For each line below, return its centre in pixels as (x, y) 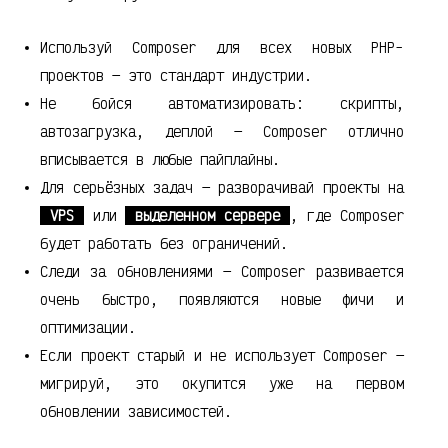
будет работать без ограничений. (164, 243)
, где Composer (347, 215)
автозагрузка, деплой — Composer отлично (222, 131)
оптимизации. (88, 327)
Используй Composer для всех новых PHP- (222, 47)
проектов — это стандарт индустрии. (176, 75)
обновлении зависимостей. (136, 411)
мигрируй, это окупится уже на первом (222, 383)
